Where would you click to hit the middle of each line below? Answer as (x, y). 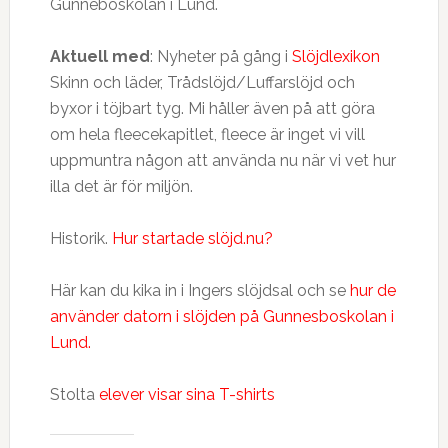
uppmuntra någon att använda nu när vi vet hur (222, 160)
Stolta (74, 394)
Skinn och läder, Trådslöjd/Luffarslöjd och (202, 82)
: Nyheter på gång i (220, 56)
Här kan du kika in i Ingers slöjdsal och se (199, 290)
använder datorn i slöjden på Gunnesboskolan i (221, 316)
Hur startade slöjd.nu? (192, 238)
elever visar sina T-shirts (186, 394)
